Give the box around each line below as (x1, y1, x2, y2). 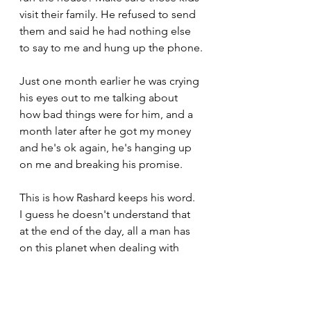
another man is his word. (19, 258, 140, 271)
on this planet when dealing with (19, 241, 182, 254)
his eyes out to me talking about (19, 91, 180, 104)
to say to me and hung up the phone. (19, 41, 203, 54)
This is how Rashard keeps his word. (19, 191, 198, 204)
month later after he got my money (19, 124, 194, 137)
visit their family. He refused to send (19, 8, 199, 21)
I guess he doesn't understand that (19, 208, 193, 221)
